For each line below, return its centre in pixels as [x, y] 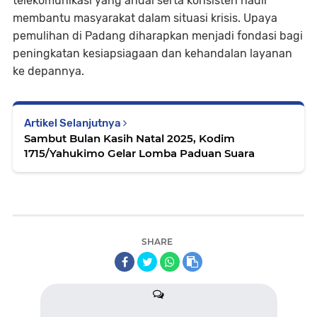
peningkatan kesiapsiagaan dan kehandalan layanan [152, 53]
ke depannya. [48, 71]
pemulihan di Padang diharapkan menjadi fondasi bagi [158, 36]
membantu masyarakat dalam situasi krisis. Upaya [145, 18]
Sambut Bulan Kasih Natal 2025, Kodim [129, 138]
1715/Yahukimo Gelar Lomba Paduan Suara [139, 153]
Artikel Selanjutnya [74, 123]
